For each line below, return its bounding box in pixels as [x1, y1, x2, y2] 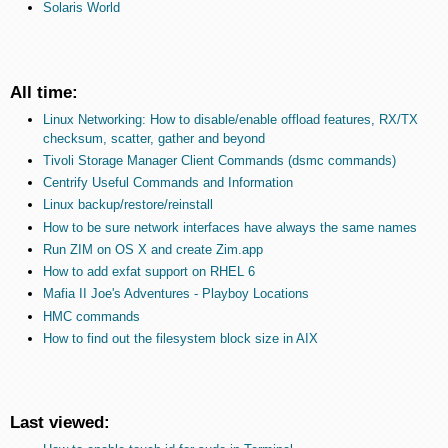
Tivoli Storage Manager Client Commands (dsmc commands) [42, 152, 396, 168]
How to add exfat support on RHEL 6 [42, 264, 255, 280]
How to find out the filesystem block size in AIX [42, 330, 318, 346]
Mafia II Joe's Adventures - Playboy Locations [42, 286, 309, 302]
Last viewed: [10, 412, 110, 433]
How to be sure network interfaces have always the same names [42, 219, 417, 235]
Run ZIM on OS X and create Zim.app [42, 241, 263, 257]
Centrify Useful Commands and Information [42, 175, 293, 191]
